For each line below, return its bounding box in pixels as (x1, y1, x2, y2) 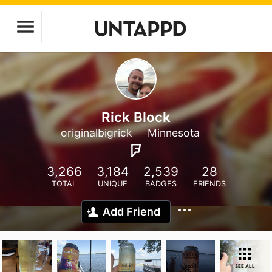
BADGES (144, 179, 177, 188)
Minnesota (147, 126, 200, 139)
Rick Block (101, 109, 171, 125)
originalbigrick (60, 126, 132, 139)
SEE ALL (234, 263, 255, 269)
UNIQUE (97, 179, 127, 188)
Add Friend (103, 205, 160, 218)
